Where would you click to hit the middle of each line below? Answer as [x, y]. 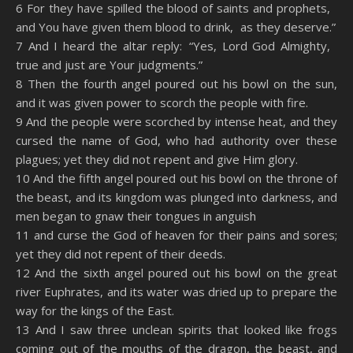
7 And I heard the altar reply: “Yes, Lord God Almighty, [176, 46]
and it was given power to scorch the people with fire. [162, 102]
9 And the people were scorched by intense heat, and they [176, 121]
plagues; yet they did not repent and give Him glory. [157, 159]
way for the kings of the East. [95, 310]
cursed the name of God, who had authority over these [176, 140]
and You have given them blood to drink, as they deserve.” [176, 27]
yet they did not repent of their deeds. [121, 254]
